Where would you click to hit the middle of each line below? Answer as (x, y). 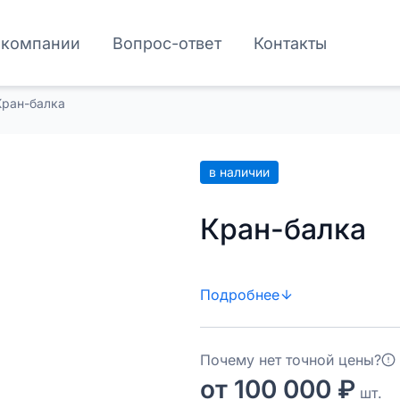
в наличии (239, 171)
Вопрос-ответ (167, 43)
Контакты (291, 43)
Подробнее (240, 295)
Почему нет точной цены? (291, 360)
